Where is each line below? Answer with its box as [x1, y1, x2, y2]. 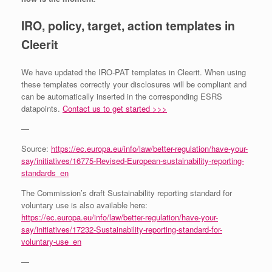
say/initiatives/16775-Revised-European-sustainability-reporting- [21, 154, 244, 166]
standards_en [21, 166, 69, 178]
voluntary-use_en [21, 235, 81, 247]
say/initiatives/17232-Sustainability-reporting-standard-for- [21, 223, 222, 235]
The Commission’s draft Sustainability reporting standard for [21, 186, 232, 199]
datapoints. [21, 102, 63, 114]
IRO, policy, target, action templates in [21, 17, 235, 35]
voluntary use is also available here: [21, 199, 148, 211]
